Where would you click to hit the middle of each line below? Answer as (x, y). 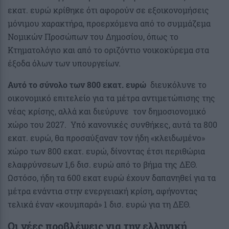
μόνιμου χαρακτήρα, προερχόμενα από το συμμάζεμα (109, 23)
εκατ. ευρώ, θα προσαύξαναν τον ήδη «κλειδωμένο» (106, 138)
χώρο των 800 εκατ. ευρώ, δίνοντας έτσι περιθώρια (106, 151)
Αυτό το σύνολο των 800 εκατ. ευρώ (77, 84)
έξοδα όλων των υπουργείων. (64, 63)
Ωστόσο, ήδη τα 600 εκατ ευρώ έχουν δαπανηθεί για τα (112, 177)
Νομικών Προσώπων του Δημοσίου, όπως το (93, 36)
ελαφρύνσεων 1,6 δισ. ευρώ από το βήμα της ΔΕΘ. (102, 164)
